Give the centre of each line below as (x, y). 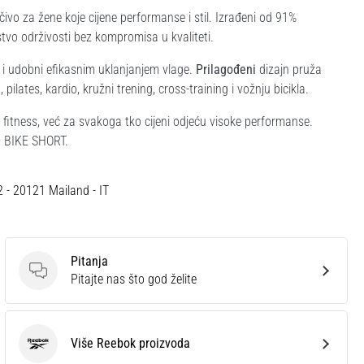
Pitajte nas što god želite (134, 279)
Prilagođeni (226, 69)
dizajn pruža (289, 69)
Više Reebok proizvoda (130, 343)
